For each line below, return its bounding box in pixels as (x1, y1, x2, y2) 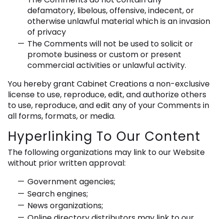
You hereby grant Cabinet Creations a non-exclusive (8, 78, 210, 90)
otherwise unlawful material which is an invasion (27, 15, 210, 27)
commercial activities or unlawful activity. (27, 60, 186, 71)
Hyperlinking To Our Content (8, 128, 200, 146)
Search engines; (27, 188, 88, 199)
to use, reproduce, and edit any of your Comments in (8, 100, 209, 111)
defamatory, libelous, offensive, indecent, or (27, 4, 194, 16)
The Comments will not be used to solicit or (27, 38, 193, 50)
